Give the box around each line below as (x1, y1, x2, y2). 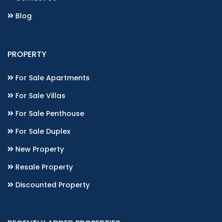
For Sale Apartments (13, 73, 90, 83)
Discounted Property (13, 180, 90, 190)
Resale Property (13, 162, 73, 172)
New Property (13, 144, 64, 154)
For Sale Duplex (13, 126, 70, 136)
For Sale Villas (13, 91, 65, 101)
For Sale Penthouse (13, 109, 84, 118)
